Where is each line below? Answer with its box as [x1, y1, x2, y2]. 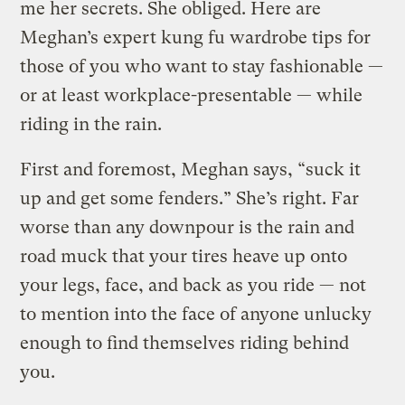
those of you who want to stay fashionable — [20, 55, 384, 77]
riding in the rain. [20, 113, 163, 135]
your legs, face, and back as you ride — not [20, 274, 367, 296]
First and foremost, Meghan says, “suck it [20, 158, 362, 180]
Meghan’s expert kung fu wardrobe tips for [20, 26, 372, 48]
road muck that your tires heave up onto [20, 245, 348, 267]
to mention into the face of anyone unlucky [20, 303, 372, 325]
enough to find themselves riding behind [20, 332, 350, 353]
